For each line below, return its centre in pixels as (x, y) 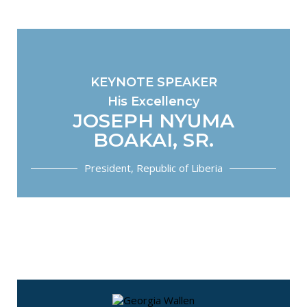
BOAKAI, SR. (153, 140)
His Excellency (153, 101)
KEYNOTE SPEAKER (153, 82)
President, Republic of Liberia (153, 168)
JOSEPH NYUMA (153, 121)
